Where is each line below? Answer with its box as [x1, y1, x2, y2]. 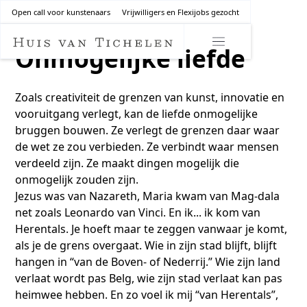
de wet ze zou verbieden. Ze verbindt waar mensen [15, 139, 280, 154]
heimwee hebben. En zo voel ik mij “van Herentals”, [15, 287, 279, 302]
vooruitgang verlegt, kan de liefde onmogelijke [15, 106, 258, 121]
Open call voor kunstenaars [12, 6, 110, 17]
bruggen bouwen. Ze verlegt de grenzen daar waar [15, 123, 280, 138]
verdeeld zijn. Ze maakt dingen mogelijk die [15, 156, 240, 171]
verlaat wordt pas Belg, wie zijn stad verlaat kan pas [15, 271, 283, 286]
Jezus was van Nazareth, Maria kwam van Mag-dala [15, 188, 280, 204]
